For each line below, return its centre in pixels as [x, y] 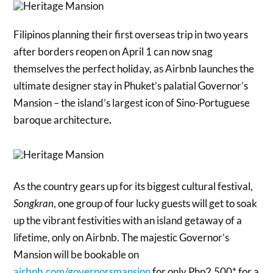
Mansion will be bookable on [76, 255]
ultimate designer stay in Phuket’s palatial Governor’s [131, 86]
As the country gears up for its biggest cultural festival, [133, 186]
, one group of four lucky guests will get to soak [156, 204]
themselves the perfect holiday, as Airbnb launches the [134, 69]
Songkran [34, 204]
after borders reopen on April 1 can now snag [113, 52]
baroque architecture [62, 120]
